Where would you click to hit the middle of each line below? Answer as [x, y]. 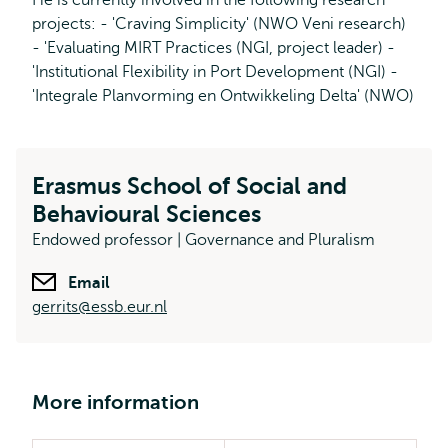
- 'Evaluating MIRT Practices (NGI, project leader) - [213, 48]
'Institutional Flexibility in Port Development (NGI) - [215, 72]
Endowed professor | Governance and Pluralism [203, 240]
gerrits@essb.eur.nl [99, 307]
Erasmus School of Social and [189, 186]
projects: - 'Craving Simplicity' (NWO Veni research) [219, 24]
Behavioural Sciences [146, 214]
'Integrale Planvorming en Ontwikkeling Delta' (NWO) [223, 96]
